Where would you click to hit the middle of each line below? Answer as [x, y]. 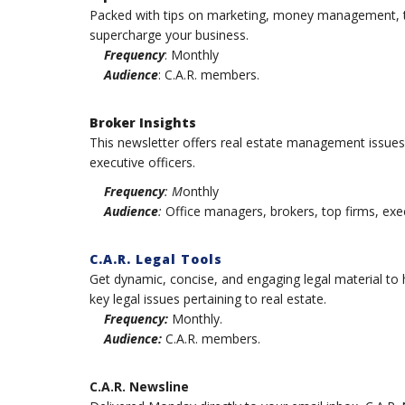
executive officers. [142, 163]
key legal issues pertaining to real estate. [207, 299]
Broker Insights [142, 123]
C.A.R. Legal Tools [155, 259]
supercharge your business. [169, 35]
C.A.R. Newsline [139, 387]
